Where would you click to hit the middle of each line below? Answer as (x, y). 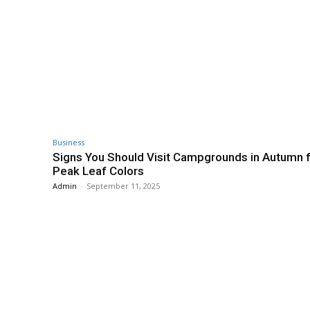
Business (69, 143)
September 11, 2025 (123, 186)
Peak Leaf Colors (98, 171)
